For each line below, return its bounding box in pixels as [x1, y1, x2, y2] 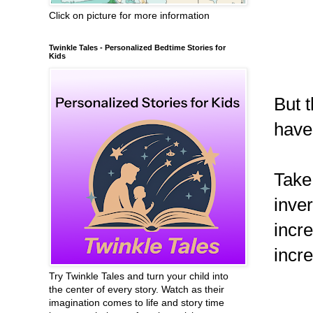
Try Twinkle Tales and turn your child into [49, 270, 228, 282]
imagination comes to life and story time [49, 297, 224, 308]
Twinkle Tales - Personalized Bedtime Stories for [49, 43, 226, 52]
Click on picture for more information [49, 10, 210, 21]
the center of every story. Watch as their [49, 284, 224, 295]
